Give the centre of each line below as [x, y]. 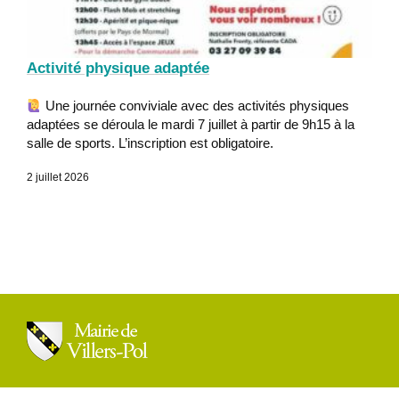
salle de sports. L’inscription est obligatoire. [150, 143]
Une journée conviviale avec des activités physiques [196, 106]
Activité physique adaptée [118, 69]
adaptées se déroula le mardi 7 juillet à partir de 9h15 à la [191, 125]
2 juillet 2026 [58, 178]
